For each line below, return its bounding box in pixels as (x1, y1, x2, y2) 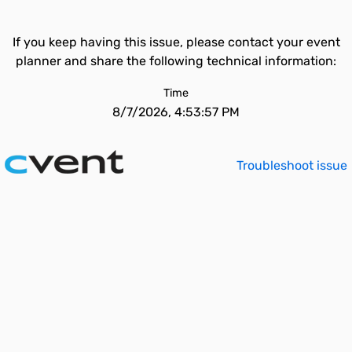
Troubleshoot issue (236, 158, 347, 173)
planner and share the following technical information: (16, 53, 336, 68)
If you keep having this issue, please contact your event (12, 35, 340, 49)
